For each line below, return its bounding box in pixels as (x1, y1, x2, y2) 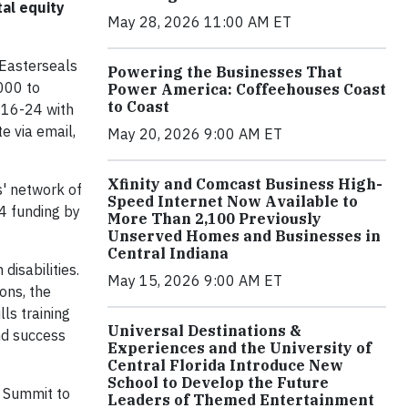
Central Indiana (107, 244, 229, 263)
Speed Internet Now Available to (107, 192, 358, 211)
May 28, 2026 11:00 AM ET (107, 13, 291, 32)
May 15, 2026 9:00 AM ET (107, 271, 282, 291)
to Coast (107, 97, 169, 117)
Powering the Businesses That (107, 63, 342, 82)
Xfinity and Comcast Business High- (107, 175, 382, 194)
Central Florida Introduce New (107, 356, 343, 375)
